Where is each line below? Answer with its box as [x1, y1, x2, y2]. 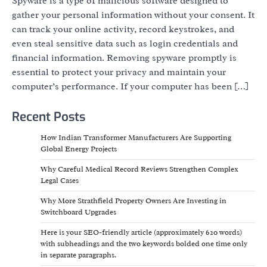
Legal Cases [41, 176, 79, 186]
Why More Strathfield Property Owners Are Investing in [41, 196, 226, 206]
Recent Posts [12, 108, 85, 126]
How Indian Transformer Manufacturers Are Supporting [41, 133, 231, 143]
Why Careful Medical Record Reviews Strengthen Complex [41, 164, 238, 175]
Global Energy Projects [41, 144, 117, 154]
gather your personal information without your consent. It [12, 9, 254, 21]
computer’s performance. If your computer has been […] [12, 80, 249, 93]
